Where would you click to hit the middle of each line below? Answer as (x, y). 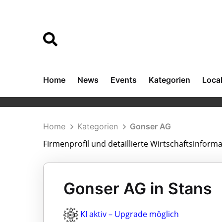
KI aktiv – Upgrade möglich (130, 214)
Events (124, 80)
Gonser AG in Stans (138, 189)
